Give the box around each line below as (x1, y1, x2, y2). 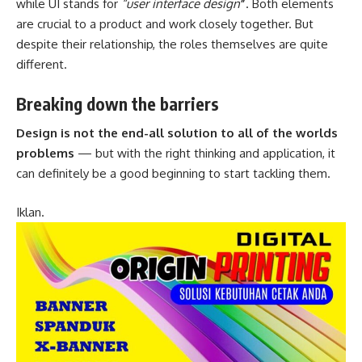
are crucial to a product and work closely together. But (16, 16, 314, 32)
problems (16, 145, 74, 162)
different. (16, 57, 67, 73)
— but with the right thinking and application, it (74, 145, 335, 162)
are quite (276, 36, 328, 53)
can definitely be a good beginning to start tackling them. (16, 166, 330, 182)
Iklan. (16, 204, 44, 220)
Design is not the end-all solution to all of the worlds (16, 125, 338, 141)
